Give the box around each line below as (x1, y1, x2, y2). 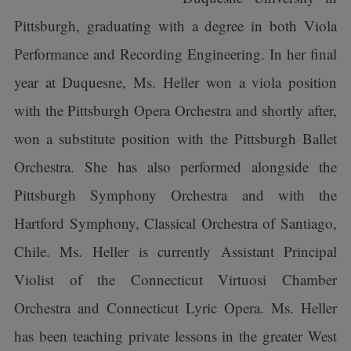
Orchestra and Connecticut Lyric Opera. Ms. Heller (13, 298, 338, 317)
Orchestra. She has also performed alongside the (13, 157, 338, 176)
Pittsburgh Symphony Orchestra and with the (13, 185, 338, 204)
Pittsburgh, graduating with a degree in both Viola (13, 16, 338, 35)
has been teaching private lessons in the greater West (13, 326, 338, 346)
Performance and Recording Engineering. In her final (13, 44, 338, 63)
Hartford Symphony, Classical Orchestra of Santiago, (13, 213, 338, 233)
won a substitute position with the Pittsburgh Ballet (13, 128, 338, 148)
